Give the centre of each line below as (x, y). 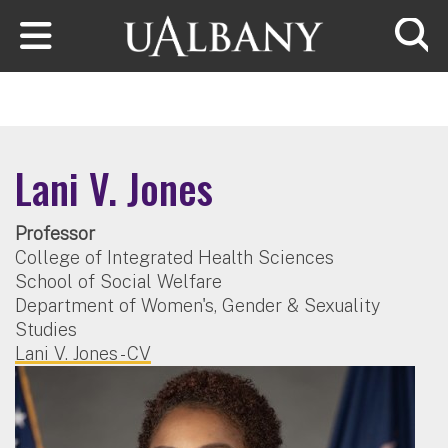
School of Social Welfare (118, 281)
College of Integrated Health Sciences (174, 257)
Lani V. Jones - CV (83, 353)
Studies (46, 329)
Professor (55, 233)
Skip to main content (89, 14)
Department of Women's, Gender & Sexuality (197, 305)
